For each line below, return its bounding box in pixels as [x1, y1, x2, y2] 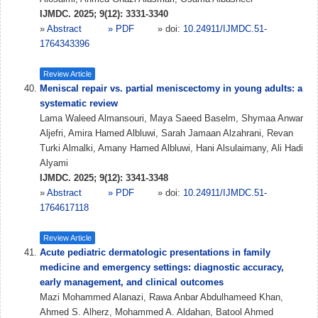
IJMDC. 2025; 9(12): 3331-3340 [40, 9, 168, 19]
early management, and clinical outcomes [40, 277, 224, 287]
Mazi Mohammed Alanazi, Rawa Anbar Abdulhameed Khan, [40, 292, 283, 302]
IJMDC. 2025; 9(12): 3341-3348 [40, 172, 168, 183]
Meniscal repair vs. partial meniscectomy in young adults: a [40, 83, 302, 94]
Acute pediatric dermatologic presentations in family [40, 247, 270, 258]
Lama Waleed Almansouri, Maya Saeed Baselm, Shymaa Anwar [40, 113, 303, 124]
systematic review [40, 98, 118, 109]
